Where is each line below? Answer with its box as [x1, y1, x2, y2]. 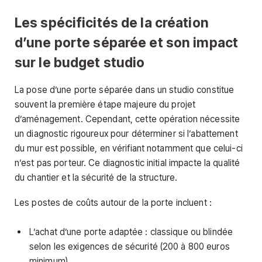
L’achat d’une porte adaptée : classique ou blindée [29, 226, 233, 238]
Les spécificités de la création [15, 14, 209, 30]
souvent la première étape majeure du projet [15, 98, 196, 110]
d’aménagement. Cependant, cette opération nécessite [15, 113, 240, 125]
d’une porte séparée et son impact [15, 34, 239, 50]
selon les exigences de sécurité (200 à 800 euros [29, 241, 230, 253]
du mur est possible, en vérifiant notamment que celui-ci [15, 142, 243, 154]
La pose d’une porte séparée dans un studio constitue [15, 84, 235, 95]
